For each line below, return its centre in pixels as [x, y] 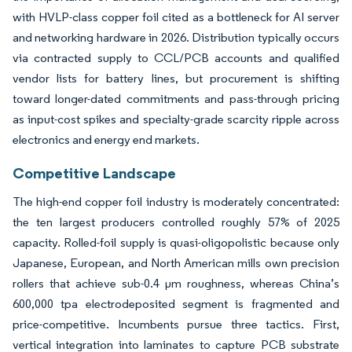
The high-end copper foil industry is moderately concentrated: [176, 201]
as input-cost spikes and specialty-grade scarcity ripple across [176, 119]
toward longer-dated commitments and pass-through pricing [176, 98]
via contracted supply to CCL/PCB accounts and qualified [176, 57]
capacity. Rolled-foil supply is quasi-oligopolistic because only [176, 242]
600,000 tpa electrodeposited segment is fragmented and [176, 303]
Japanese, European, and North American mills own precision [176, 262]
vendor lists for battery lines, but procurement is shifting [176, 78]
